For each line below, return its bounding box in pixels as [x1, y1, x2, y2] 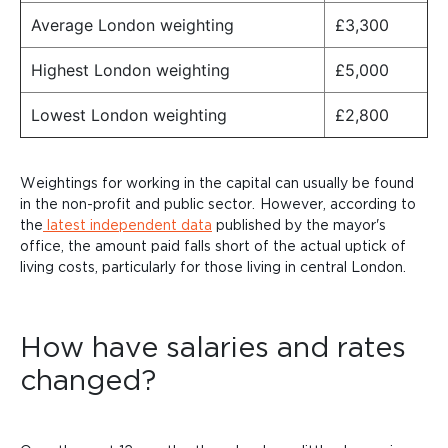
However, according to [259, 196, 416, 212]
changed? [20, 364, 156, 395]
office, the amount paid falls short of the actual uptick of [20, 238, 406, 254]
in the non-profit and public [20, 196, 204, 212]
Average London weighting [31, 15, 234, 36]
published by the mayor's [212, 217, 386, 233]
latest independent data [43, 217, 212, 233]
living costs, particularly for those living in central [20, 259, 347, 275]
